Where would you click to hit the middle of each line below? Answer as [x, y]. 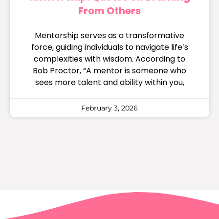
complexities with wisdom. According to [109, 59]
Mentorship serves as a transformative [109, 35]
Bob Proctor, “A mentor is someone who [109, 70]
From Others [109, 11]
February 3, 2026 [109, 108]
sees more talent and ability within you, [109, 82]
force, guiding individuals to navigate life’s [109, 47]
